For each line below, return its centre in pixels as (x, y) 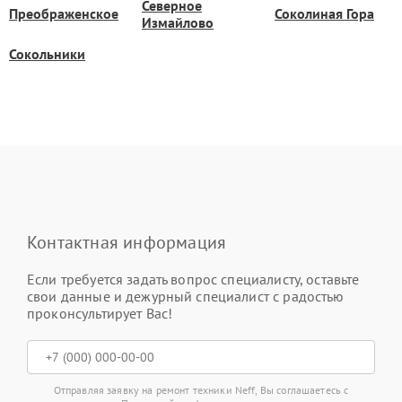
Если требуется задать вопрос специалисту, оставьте (193, 279)
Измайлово (178, 22)
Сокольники (47, 53)
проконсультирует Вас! (100, 313)
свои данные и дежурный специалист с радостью (186, 296)
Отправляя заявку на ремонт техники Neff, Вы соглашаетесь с (201, 389)
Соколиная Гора (324, 14)
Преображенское (64, 14)
